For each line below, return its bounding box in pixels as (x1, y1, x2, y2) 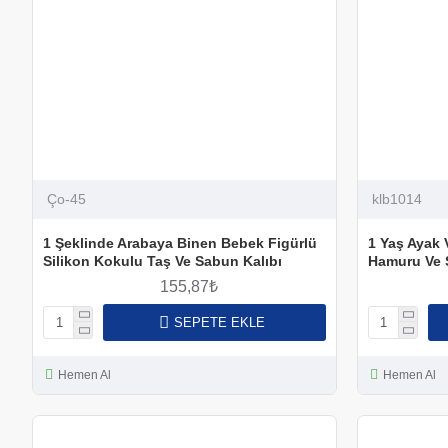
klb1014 (371, 190, 422, 207)
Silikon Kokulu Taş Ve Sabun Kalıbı (43, 252, 282, 269)
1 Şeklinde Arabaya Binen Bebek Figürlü (43, 234, 317, 251)
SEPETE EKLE (173, 314, 265, 330)
